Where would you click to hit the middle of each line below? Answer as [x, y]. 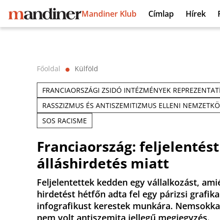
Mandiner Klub [109, 14]
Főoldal [49, 69]
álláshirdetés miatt [103, 163]
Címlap [161, 14]
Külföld [86, 69]
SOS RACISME [65, 121]
